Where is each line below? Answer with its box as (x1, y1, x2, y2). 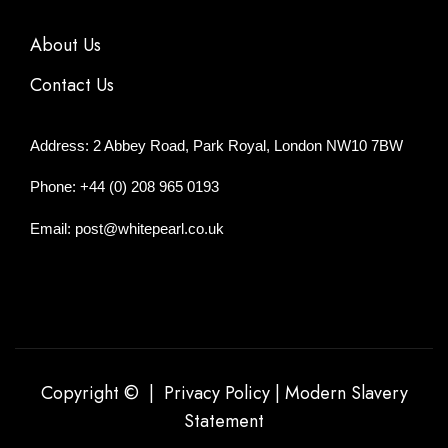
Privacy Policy (163, 379, 270, 406)
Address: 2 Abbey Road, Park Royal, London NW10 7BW (30, 137, 403, 154)
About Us (30, 31, 101, 58)
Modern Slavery (284, 379, 408, 406)
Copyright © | (40, 379, 164, 406)
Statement (184, 407, 264, 434)
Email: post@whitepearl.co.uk (30, 221, 224, 238)
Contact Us (30, 71, 114, 98)
